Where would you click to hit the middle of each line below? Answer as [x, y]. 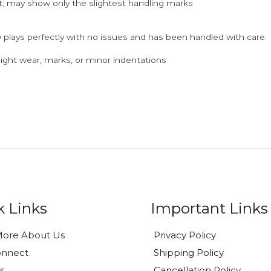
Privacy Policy [185, 235]
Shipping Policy [189, 253]
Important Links [209, 208]
